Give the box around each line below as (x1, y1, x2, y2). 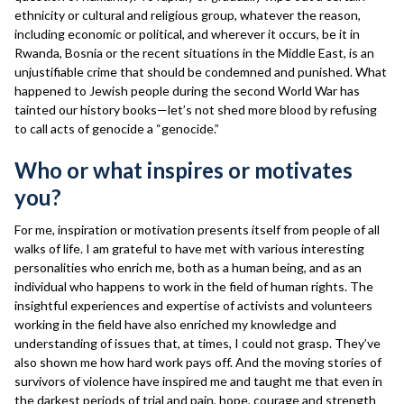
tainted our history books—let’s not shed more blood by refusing (14, 102, 377, 117)
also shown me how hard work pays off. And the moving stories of (14, 354, 381, 370)
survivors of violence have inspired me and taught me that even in (14, 373, 382, 389)
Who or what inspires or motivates (14, 157, 353, 183)
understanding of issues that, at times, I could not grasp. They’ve (14, 335, 381, 351)
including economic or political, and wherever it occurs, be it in (14, 26, 360, 41)
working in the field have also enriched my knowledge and (14, 317, 336, 332)
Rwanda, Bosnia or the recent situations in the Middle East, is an (14, 45, 374, 60)
